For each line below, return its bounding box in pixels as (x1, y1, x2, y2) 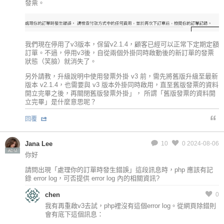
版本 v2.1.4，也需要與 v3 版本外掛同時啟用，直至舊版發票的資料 (25, 80, 218, 88)
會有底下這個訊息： (45, 210, 103, 218)
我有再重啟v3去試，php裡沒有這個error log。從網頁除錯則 (45, 201, 216, 209)
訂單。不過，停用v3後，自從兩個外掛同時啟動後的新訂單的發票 (25, 48, 214, 56)
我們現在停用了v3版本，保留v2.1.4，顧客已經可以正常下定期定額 (25, 40, 219, 48)
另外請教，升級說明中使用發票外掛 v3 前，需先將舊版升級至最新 (25, 72, 218, 80)
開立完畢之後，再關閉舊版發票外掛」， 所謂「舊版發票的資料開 (25, 89, 215, 97)
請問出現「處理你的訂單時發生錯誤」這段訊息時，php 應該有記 (25, 165, 213, 173)
